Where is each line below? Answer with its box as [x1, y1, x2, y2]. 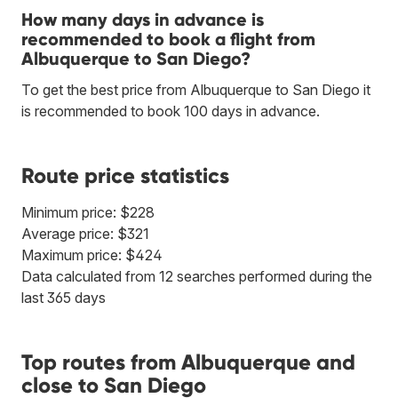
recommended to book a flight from [21, 28, 315, 50]
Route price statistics [21, 162, 229, 188]
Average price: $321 [21, 224, 149, 243]
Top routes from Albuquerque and [21, 348, 355, 375]
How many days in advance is [21, 8, 264, 30]
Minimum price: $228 [21, 203, 155, 221]
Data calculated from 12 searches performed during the [21, 267, 372, 285]
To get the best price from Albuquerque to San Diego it [21, 80, 370, 99]
